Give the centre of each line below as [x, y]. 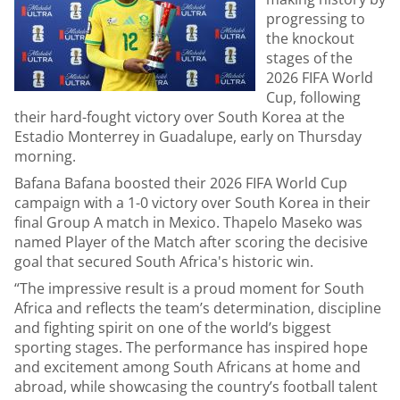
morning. [45, 156]
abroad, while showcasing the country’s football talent [196, 387]
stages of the [309, 58]
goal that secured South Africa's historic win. [164, 262]
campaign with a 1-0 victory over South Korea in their [192, 203]
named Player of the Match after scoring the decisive [191, 242]
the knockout [310, 38]
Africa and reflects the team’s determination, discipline [198, 308]
